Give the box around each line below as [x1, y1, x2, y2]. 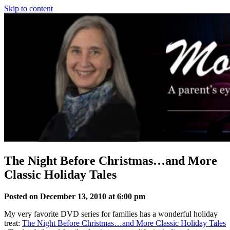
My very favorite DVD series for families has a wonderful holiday [4, 209, 218, 218]
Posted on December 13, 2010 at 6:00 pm [4, 191, 145, 201]
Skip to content [4, 4, 53, 13]
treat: [4, 218, 22, 227]
